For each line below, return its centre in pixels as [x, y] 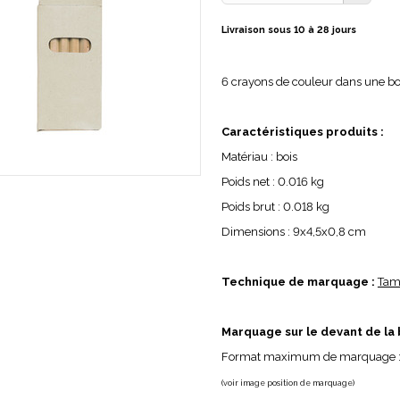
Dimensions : [257, 232]
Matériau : [248, 157]
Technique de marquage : [298, 282]
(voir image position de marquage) [287, 383]
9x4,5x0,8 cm [329, 232]
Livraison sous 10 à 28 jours [288, 30]
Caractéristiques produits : [302, 132]
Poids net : [249, 182]
